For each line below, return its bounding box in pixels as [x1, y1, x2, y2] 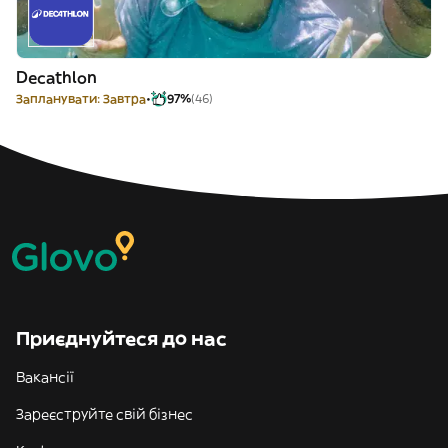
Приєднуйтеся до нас [16, 327, 227, 350]
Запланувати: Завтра [16, 91, 146, 106]
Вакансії [16, 368, 74, 386]
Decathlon [16, 67, 97, 87]
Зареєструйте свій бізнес [16, 405, 193, 423]
